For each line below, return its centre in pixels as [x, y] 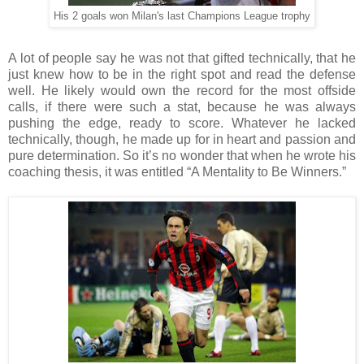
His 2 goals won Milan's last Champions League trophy [182, 16]
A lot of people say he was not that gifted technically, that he [182, 58]
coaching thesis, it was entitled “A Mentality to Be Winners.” [177, 171]
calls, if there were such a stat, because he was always [182, 106]
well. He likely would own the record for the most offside [182, 90]
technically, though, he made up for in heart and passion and [182, 139]
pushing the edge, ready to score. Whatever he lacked [182, 123]
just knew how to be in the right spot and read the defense [182, 74]
